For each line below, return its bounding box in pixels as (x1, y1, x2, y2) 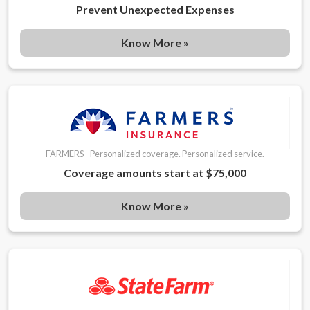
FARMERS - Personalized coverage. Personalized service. (46, 148, 264, 160)
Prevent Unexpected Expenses (75, 3, 235, 17)
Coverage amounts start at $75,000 (64, 166, 246, 180)
